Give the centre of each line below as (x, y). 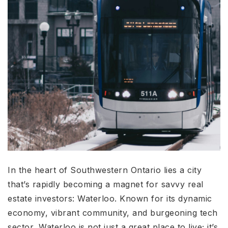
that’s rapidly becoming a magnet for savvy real (106, 184)
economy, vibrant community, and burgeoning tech (113, 213)
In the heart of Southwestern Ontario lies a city (105, 170)
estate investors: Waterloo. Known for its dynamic (110, 199)
